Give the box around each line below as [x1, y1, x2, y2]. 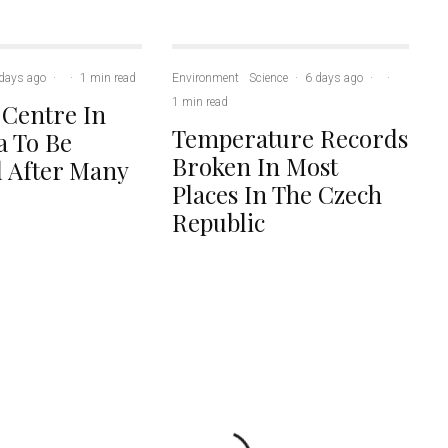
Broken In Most [172, 150, 339, 182]
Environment [172, 71, 240, 85]
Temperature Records [172, 122, 409, 154]
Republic [172, 206, 266, 238]
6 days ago [305, 71, 364, 85]
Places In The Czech [172, 178, 383, 210]
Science [249, 71, 289, 85]
